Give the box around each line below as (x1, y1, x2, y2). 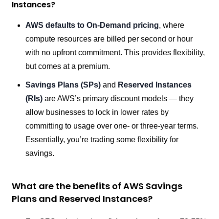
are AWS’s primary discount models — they (44, 94, 194, 103)
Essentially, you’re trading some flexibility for (25, 135, 178, 144)
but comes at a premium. (25, 62, 110, 70)
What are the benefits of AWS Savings (12, 180, 182, 192)
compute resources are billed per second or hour (25, 35, 193, 43)
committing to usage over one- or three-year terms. (25, 122, 198, 130)
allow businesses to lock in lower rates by (25, 108, 169, 116)
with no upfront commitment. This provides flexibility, (25, 48, 205, 57)
